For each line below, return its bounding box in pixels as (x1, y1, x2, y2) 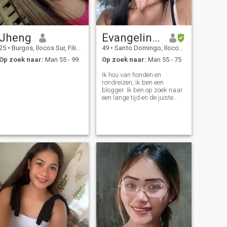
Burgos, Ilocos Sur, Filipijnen (10, 44, 76, 52)
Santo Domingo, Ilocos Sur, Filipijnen (112, 44, 179, 52)
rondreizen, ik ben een (101, 78, 164, 86)
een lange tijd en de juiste (101, 93, 173, 101)
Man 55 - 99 (43, 55, 79, 63)
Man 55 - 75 (146, 55, 181, 63)
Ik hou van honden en (101, 70, 161, 79)
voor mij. (101, 101, 125, 109)
